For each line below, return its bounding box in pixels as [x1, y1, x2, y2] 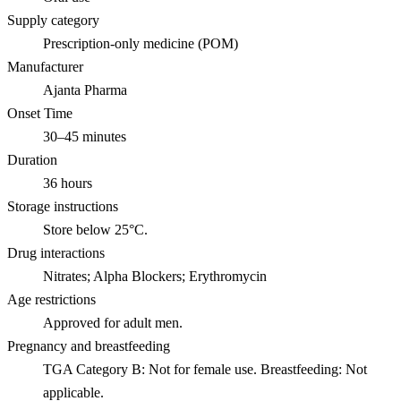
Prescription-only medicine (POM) [43, 35, 238, 51]
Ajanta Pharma [43, 81, 127, 98]
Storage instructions [7, 198, 118, 214]
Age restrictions [7, 291, 96, 307]
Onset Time [7, 105, 73, 121]
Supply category [7, 12, 99, 28]
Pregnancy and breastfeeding [7, 337, 170, 354]
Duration [7, 151, 57, 167]
